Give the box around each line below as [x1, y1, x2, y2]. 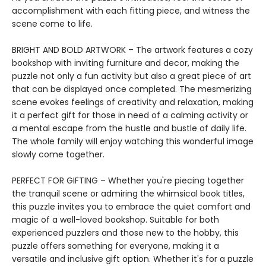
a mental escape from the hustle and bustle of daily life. [12, 122, 246, 134]
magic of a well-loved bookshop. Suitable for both [12, 214, 219, 226]
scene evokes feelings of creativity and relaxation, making [12, 96, 254, 108]
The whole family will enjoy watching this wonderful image [12, 135, 254, 147]
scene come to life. [12, 18, 93, 30]
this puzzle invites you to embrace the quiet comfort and [12, 201, 251, 213]
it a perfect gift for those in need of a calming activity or [12, 109, 248, 121]
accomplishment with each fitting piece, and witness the [12, 5, 250, 17]
